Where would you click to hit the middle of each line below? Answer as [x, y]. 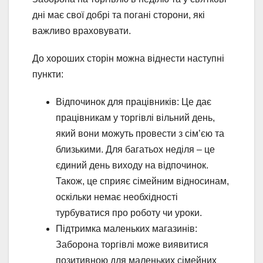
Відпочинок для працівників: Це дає [134, 102]
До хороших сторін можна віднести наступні [128, 59]
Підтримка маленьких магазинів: [127, 229]
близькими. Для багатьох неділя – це [135, 150]
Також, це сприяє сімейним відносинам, [142, 181]
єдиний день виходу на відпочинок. [132, 166]
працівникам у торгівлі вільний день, [135, 118]
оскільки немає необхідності [117, 197]
